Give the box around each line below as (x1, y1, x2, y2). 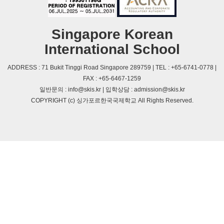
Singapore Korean (51, 26, 173, 42)
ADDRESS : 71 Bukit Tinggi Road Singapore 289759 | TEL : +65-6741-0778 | (7, 64, 216, 71)
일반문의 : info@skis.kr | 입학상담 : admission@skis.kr (39, 86, 185, 93)
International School (44, 41, 180, 57)
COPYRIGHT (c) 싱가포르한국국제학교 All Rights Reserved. (30, 97, 193, 104)
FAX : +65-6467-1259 (83, 75, 141, 82)
